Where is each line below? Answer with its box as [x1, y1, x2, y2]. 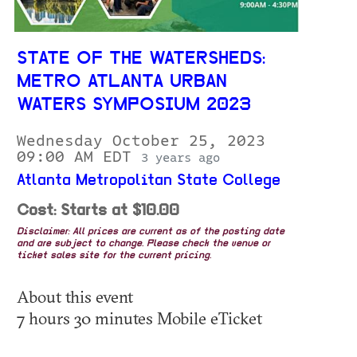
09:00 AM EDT [17, 149, 141, 166]
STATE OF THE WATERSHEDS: [17, 50, 265, 69]
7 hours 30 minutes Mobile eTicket [17, 308, 262, 329]
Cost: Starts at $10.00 [17, 203, 179, 220]
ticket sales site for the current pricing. [17, 251, 211, 261]
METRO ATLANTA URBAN [17, 73, 227, 92]
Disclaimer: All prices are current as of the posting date [17, 227, 284, 237]
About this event [17, 286, 133, 308]
